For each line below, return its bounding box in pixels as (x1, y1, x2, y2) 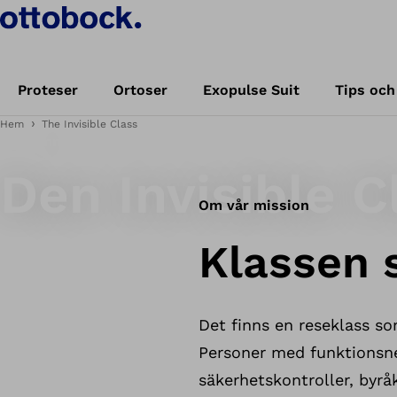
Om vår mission (198, 197, 309, 214)
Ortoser (113, 82, 167, 98)
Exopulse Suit (203, 82, 300, 98)
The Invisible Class (42, 118, 137, 130)
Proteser (18, 82, 78, 98)
